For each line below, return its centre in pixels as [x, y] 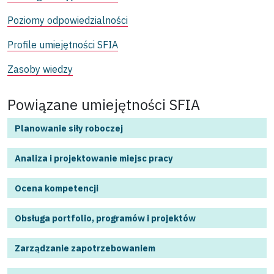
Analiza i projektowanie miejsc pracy [94, 158]
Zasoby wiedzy [40, 69]
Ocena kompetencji [57, 188]
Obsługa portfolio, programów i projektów [105, 218]
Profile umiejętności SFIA [63, 45]
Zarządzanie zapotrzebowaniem [85, 248]
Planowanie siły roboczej [69, 128]
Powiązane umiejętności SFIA [104, 105]
